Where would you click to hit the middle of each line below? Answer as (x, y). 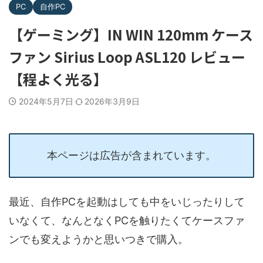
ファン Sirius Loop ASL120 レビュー (127, 56)
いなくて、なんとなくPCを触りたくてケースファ (127, 220)
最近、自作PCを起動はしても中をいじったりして (127, 201)
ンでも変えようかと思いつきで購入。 (99, 239)
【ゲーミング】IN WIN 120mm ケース (131, 34)
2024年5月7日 (47, 101)
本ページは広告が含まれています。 (131, 155)
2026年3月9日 (112, 101)
